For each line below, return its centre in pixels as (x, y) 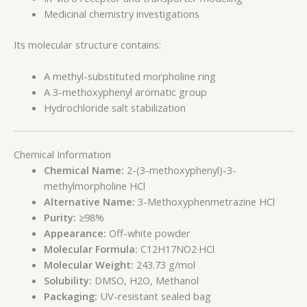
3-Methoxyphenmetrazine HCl (205, 201)
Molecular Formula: (90, 248)
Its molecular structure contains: (87, 44)
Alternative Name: (89, 201)
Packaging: (70, 296)
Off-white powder (148, 233)
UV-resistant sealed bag (154, 296)
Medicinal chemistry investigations (121, 13)
